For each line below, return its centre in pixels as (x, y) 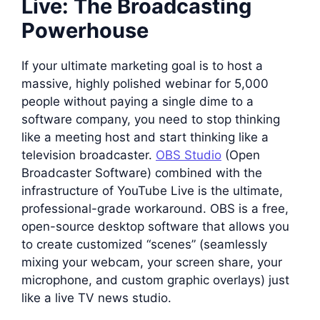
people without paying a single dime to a (137, 101)
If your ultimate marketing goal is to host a (142, 65)
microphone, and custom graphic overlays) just (155, 280)
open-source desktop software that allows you (155, 226)
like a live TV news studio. (96, 297)
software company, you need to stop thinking (151, 119)
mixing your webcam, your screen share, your (152, 262)
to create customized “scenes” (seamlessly (144, 244)
